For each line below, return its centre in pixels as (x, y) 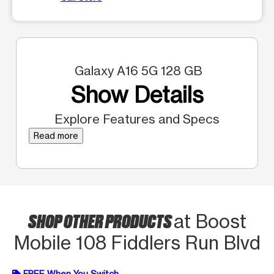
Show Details (137, 94)
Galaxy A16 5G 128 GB (137, 70)
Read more (56, 135)
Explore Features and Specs (137, 119)
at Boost (210, 221)
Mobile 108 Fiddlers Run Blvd (137, 243)
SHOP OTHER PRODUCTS (101, 220)
